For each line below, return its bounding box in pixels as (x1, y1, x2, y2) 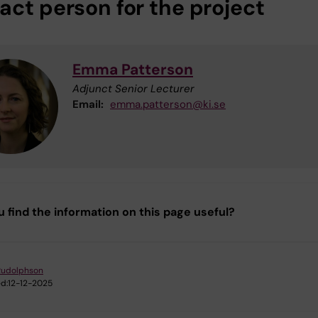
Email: (72, 97, 104, 112)
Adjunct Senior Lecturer (72, 82, 194, 97)
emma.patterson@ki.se (110, 97, 226, 112)
